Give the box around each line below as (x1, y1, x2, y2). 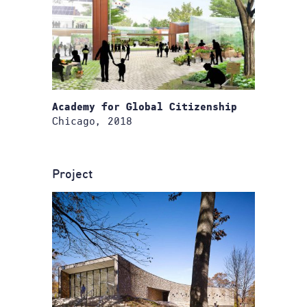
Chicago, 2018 (52, 116, 132, 127)
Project (52, 169, 93, 181)
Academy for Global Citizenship (52, 102, 237, 113)
